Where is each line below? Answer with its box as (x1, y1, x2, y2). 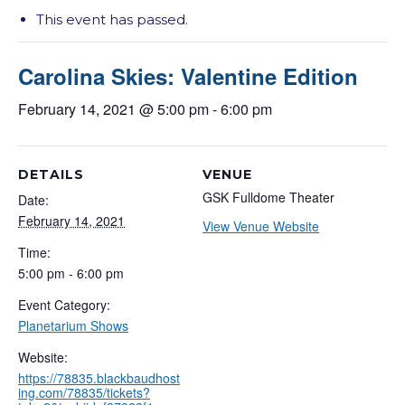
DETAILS (18, 166, 84, 184)
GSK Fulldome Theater (202, 188, 334, 207)
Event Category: (18, 296, 110, 315)
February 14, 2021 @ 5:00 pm (18, 99, 209, 120)
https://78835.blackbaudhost (18, 369, 180, 388)
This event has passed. (36, 11, 188, 29)
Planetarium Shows (18, 316, 128, 335)
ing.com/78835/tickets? (18, 383, 150, 402)
